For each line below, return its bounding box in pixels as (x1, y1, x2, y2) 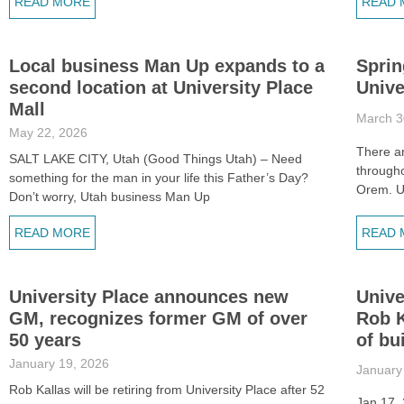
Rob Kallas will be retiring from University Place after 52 (9, 382, 325, 397)
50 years (9, 330, 81, 350)
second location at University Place (9, 78, 313, 97)
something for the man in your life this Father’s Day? (9, 170, 308, 185)
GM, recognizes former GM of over (9, 308, 308, 328)
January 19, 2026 (9, 356, 109, 371)
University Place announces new (9, 287, 289, 307)
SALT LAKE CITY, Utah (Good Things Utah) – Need (9, 151, 302, 166)
